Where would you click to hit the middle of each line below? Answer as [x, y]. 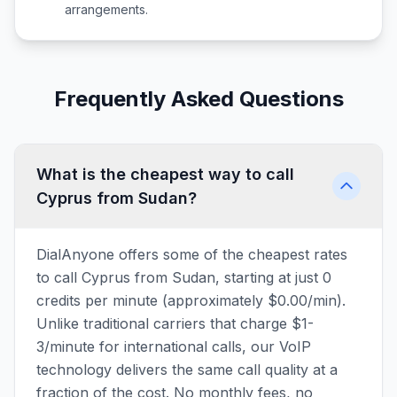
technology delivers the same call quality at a [187, 370]
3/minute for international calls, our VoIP [174, 346]
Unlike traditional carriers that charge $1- [175, 323]
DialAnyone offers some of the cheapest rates [192, 254]
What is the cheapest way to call [165, 174]
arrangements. [106, 9]
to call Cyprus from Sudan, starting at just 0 [184, 277]
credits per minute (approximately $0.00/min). [191, 300]
